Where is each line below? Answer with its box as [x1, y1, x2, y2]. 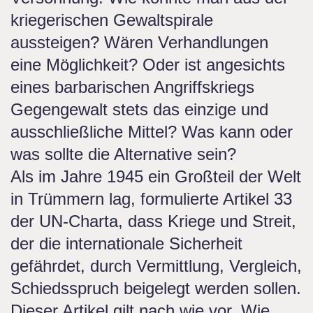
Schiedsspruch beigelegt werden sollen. [10, 279, 301, 298]
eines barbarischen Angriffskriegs [10, 78, 254, 96]
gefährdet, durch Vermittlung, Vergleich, [10, 256, 302, 275]
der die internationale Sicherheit [10, 234, 242, 253]
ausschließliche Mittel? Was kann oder [10, 122, 293, 141]
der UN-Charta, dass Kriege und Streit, [10, 212, 296, 231]
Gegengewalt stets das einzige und [10, 100, 268, 119]
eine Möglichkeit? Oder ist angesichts [10, 55, 285, 74]
